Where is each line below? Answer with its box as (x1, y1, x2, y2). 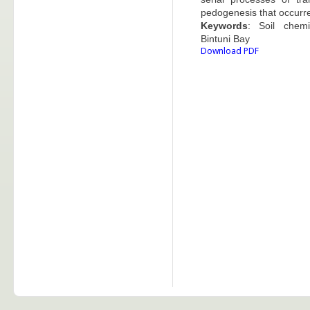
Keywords (201, 20, 248, 31)
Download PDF (201, 45, 259, 57)
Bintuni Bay (201, 33, 250, 44)
